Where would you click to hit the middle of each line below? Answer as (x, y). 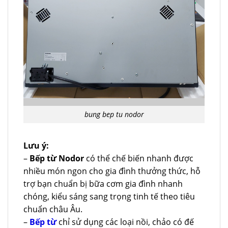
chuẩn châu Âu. (53, 209)
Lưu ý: (36, 146)
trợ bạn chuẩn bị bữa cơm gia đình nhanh (103, 184)
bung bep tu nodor (114, 115)
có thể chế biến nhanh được (139, 159)
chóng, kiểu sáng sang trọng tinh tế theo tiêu (109, 197)
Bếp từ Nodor (57, 159)
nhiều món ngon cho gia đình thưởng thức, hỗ (112, 171)
